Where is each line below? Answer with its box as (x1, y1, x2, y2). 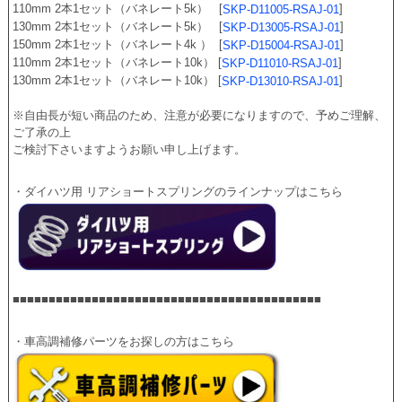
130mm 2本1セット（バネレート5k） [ (13, 19, 223, 33)
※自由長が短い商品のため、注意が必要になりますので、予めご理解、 (13, 109, 387, 123)
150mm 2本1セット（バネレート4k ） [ (13, 37, 223, 51)
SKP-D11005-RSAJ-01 (223, 2, 340, 16)
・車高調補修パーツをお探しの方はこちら (13, 335, 235, 349)
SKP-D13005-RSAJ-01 (223, 20, 341, 34)
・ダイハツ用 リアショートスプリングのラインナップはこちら (13, 185, 344, 199)
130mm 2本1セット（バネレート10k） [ (13, 74, 223, 87)
